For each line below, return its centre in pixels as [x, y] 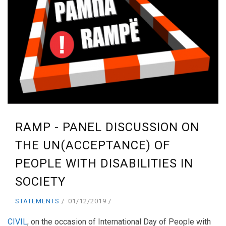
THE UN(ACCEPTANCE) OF [93, 146]
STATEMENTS [37, 201]
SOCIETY [40, 182]
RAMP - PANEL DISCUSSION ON [107, 127]
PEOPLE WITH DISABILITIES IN [104, 164]
